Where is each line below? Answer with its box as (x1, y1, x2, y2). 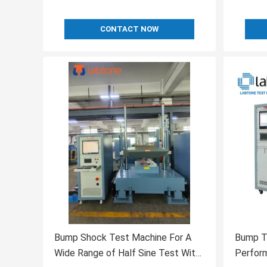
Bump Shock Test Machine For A (54, 232, 191, 244)
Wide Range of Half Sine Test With (54, 247, 200, 259)
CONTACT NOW (100, 24, 159, 34)
